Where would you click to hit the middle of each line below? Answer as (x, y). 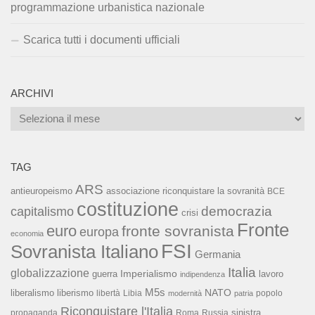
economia (27, 233)
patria (244, 293)
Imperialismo (149, 273)
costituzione (128, 209)
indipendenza (202, 274)
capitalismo (42, 211)
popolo (269, 292)
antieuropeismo (41, 191)
